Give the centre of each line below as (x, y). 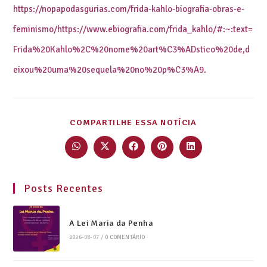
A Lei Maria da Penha (111, 223)
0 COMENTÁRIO (125, 237)
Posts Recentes (64, 188)
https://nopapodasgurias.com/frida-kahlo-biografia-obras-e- (129, 9)
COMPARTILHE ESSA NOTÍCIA (133, 122)
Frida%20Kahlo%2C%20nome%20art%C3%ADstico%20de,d (132, 49)
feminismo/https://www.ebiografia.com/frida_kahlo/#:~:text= (133, 29)
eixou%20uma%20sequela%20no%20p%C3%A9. (110, 69)
